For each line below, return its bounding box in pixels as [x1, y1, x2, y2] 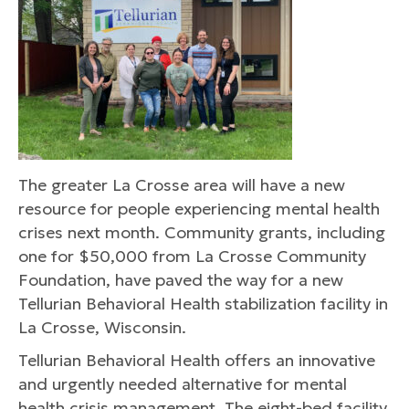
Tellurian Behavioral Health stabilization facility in [18, 293, 388, 314]
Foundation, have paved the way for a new [18, 269, 343, 290]
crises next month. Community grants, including [18, 222, 385, 243]
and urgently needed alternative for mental [18, 373, 347, 394]
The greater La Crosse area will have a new [18, 174, 345, 195]
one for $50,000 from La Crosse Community [18, 246, 366, 267]
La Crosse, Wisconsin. [18, 317, 186, 338]
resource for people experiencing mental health [18, 198, 380, 219]
